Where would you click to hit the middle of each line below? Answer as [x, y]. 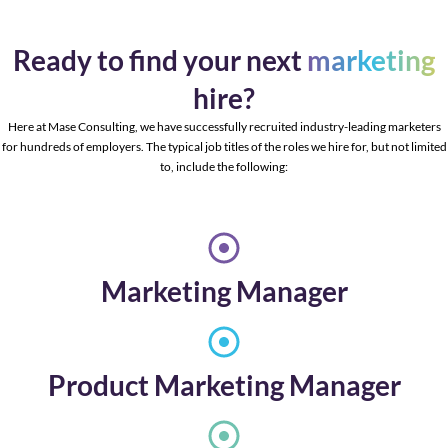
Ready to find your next [160, 60]
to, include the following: [224, 167]
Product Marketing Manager [224, 384]
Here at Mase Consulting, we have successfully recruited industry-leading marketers [224, 127]
